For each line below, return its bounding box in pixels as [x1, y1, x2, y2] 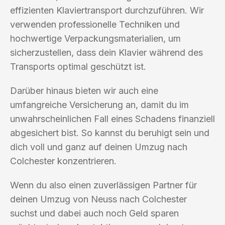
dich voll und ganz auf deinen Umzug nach [10, 141, 187, 152]
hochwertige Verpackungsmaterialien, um [10, 33, 181, 44]
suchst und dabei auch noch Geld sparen [10, 207, 179, 218]
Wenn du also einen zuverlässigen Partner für [10, 179, 197, 190]
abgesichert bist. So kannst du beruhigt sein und [10, 127, 209, 138]
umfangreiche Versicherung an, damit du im [10, 99, 189, 110]
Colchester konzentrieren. [10, 155, 117, 166]
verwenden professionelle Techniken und [10, 19, 180, 30]
